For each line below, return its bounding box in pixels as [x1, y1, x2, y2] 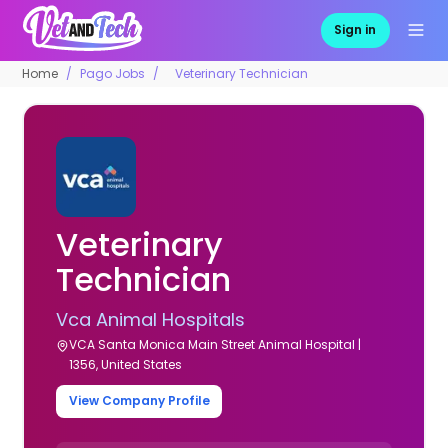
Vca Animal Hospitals [56, 306, 246, 332]
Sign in [334, 21, 377, 39]
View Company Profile [68, 392, 210, 410]
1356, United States [69, 355, 183, 373]
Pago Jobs [80, 64, 146, 82]
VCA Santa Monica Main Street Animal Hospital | [69, 335, 362, 353]
